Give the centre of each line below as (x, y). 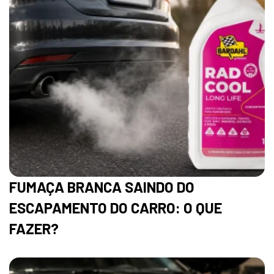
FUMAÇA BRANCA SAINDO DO (102, 187)
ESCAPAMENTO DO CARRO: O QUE (116, 207)
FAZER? (34, 228)
